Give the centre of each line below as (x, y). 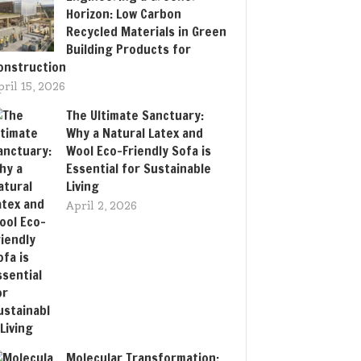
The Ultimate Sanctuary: (135, 115)
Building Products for (129, 49)
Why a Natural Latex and (135, 133)
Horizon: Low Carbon (124, 14)
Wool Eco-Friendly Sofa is (139, 151)
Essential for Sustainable (139, 168)
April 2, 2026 (102, 206)
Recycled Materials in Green (146, 31)
